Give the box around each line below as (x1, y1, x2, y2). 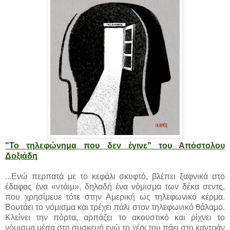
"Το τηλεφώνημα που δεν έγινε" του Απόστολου (5, 141, 225, 150)
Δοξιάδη (5, 151, 37, 160)
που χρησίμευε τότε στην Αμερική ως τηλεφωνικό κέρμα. (5, 192, 225, 201)
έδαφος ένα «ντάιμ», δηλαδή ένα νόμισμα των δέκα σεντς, (5, 182, 225, 191)
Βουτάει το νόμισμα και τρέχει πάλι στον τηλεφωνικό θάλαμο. (5, 202, 225, 212)
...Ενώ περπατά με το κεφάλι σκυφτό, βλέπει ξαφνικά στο (5, 171, 225, 181)
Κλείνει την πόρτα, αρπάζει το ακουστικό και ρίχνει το (5, 213, 225, 222)
